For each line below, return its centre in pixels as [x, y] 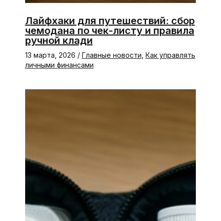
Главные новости [111, 55]
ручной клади [59, 40]
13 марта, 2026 [51, 55]
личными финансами [59, 65]
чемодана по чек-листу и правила [110, 30]
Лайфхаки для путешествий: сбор [110, 20]
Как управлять [170, 55]
